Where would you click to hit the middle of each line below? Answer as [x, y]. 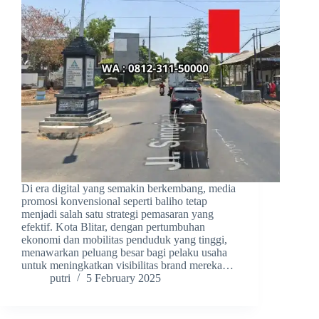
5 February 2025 [124, 278]
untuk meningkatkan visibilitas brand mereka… [127, 266]
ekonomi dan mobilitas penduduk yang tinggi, [124, 240]
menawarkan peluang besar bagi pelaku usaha [124, 253]
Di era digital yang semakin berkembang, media [129, 189]
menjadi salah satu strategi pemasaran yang [117, 214]
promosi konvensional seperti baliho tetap [114, 202]
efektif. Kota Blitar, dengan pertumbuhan [113, 227]
